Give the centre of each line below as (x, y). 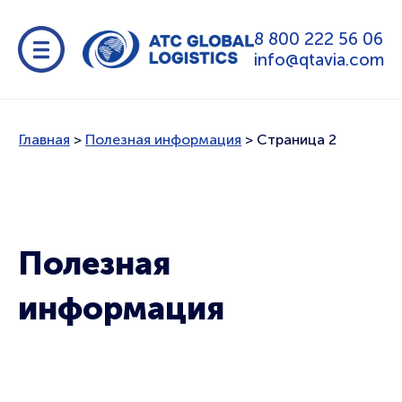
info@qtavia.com (319, 60)
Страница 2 (297, 140)
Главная (44, 140)
